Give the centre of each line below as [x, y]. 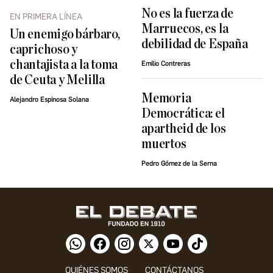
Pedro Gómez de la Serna [179, 164]
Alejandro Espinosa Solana [49, 100]
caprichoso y [44, 50]
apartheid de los [184, 129]
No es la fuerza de [187, 14]
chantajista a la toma [64, 65]
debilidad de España [195, 44]
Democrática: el [183, 114]
